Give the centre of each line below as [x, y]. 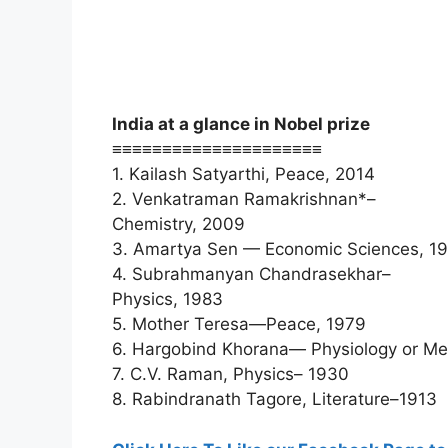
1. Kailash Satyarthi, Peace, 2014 [243, 174]
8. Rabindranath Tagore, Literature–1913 [274, 399]
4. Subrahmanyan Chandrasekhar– [251, 274]
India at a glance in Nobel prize [241, 124]
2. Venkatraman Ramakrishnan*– [244, 199]
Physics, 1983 [167, 299]
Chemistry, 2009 [178, 224]
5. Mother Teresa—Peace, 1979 [239, 324]
